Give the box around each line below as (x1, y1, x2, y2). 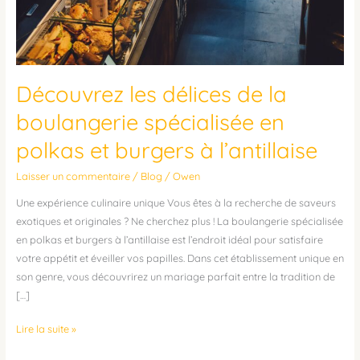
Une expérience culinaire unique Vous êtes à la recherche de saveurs (15, 196, 336, 210)
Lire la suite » (15, 322, 76, 336)
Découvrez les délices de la (15, 80, 287, 108)
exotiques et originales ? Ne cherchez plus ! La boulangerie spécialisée (15, 215, 343, 228)
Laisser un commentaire (15, 170, 130, 183)
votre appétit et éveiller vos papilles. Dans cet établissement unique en (15, 252, 344, 265)
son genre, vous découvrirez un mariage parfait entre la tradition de (15, 270, 335, 284)
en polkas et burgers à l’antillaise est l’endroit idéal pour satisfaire (15, 233, 323, 247)
